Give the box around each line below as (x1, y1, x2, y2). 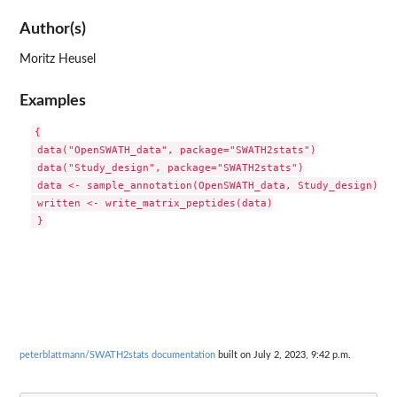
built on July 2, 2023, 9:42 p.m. (215, 349, 351, 360)
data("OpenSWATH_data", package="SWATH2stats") (30, 144, 316, 157)
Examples (19, 93, 86, 109)
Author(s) (19, 20, 86, 36)
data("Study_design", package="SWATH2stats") (30, 161, 304, 175)
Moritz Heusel (19, 52, 96, 66)
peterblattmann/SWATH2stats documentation (19, 349, 215, 360)
